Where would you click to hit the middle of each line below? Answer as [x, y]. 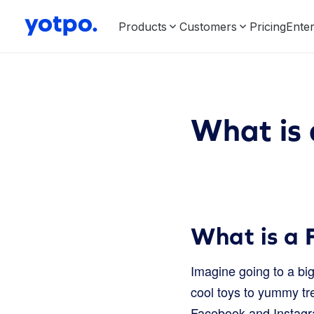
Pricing [268, 26]
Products [143, 26]
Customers [208, 26]
